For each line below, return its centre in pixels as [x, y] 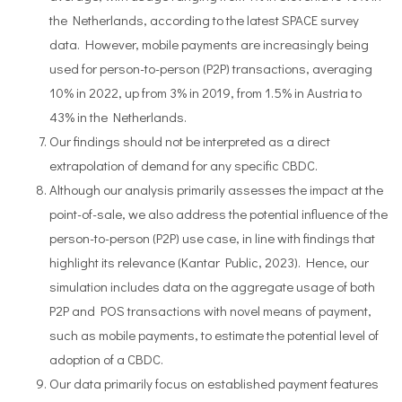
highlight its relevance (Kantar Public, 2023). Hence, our [209, 262]
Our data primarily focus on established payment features [214, 383]
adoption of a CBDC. [106, 359]
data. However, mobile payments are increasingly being [209, 44]
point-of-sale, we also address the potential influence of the [218, 214]
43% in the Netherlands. [118, 117]
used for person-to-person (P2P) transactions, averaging [211, 68]
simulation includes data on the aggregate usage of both [212, 286]
